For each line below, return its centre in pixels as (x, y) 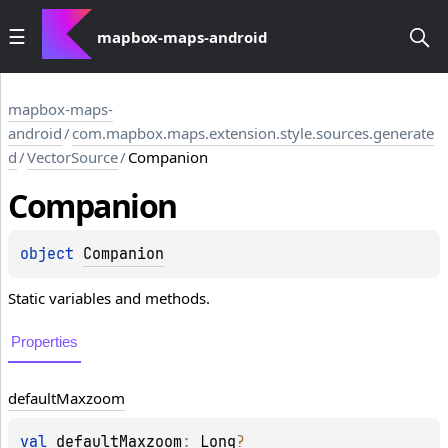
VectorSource (72, 157)
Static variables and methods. (109, 298)
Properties (44, 342)
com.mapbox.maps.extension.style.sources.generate (253, 133)
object (51, 254)
